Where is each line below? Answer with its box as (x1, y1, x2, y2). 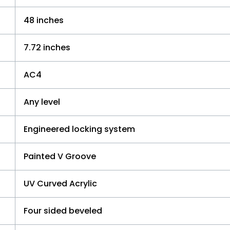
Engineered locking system (24, 123, 135, 136)
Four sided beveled (24, 205, 102, 217)
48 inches (24, 14, 64, 27)
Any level (24, 96, 60, 108)
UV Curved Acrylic (24, 178, 97, 190)
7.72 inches (24, 42, 70, 54)
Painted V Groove (24, 150, 96, 163)
